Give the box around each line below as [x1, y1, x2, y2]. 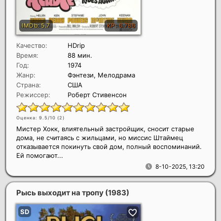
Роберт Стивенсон [68, 90, 127, 99]
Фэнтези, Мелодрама [68, 71, 135, 79]
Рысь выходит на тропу [16, 187, 105, 197]
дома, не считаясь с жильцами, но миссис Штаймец [16, 133, 183, 142]
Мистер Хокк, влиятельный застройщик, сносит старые [16, 124, 194, 133]
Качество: [16, 41, 47, 49]
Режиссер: [16, 90, 50, 99]
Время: [16, 51, 38, 59]
